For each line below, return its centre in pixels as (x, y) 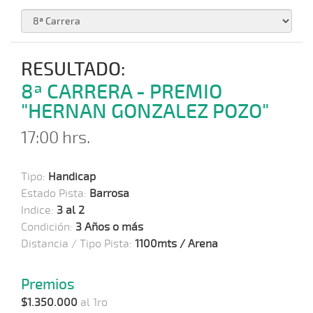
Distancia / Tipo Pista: (78, 244)
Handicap (72, 177)
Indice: (39, 210)
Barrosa (109, 194)
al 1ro (93, 303)
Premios (48, 284)
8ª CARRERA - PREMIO (122, 92)
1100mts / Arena (176, 244)
